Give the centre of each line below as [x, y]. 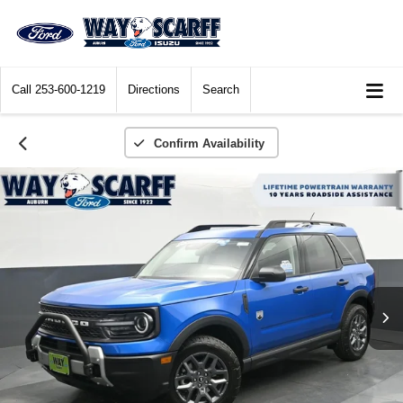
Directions [154, 90]
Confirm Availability [209, 144]
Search [221, 90]
